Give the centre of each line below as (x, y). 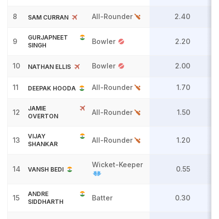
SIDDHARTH (46, 202)
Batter (103, 198)
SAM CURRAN (48, 18)
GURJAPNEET (48, 37)
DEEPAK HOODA (52, 88)
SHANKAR (43, 144)
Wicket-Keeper (117, 164)
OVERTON (43, 116)
